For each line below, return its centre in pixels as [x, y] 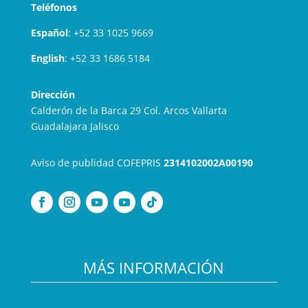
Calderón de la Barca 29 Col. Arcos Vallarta [129, 111]
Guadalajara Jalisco [75, 126]
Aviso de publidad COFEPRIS [97, 163]
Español [49, 33]
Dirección [53, 95]
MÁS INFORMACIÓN [154, 268]
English [47, 58]
